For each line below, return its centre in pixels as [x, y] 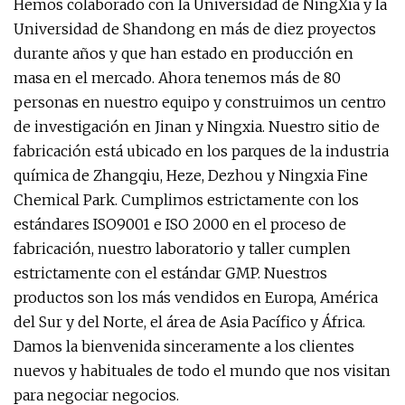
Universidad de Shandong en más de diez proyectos [195, 29]
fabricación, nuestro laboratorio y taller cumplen [182, 249]
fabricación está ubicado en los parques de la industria [201, 151]
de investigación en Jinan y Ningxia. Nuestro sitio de [197, 127]
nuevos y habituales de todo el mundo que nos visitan [202, 371]
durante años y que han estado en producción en [184, 53]
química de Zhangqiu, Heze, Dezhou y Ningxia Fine [191, 175]
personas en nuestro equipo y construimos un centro [200, 102]
